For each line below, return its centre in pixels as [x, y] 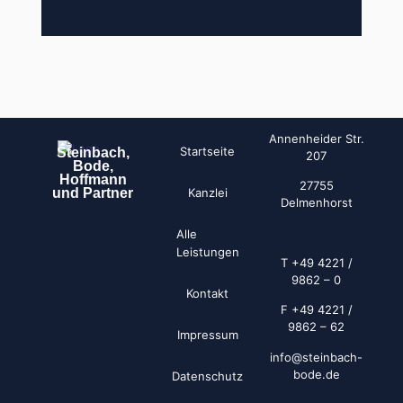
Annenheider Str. [316, 138]
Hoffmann [93, 179]
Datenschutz [208, 376]
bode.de [316, 374]
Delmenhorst [316, 203]
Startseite [208, 151]
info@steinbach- [317, 357]
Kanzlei [207, 192]
